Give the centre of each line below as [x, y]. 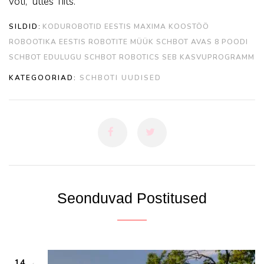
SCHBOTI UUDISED [121, 78]
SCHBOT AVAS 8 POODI [202, 42]
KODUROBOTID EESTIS [87, 27]
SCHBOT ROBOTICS [122, 57]
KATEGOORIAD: [43, 78]
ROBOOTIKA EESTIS [47, 42]
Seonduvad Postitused [132, 198]
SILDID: [25, 27]
